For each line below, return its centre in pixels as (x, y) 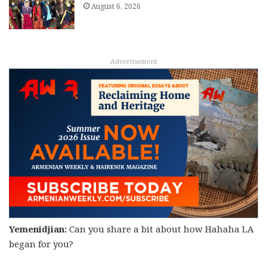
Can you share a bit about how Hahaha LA (160, 229)
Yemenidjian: (38, 229)
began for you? (41, 244)
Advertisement (133, 61)
